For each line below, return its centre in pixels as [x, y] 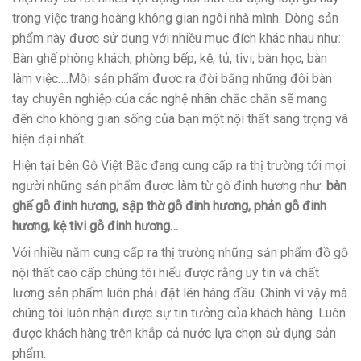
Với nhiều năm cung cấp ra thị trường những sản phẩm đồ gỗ [180, 252]
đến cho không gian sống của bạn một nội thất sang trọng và [180, 118]
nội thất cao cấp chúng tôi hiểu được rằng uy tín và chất [166, 272]
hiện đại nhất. [49, 139]
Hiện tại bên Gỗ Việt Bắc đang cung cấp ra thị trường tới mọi [179, 165]
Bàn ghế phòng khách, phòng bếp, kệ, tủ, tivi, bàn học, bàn [170, 58]
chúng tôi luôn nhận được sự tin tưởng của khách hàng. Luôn [179, 313]
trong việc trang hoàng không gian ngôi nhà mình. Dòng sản [175, 18]
